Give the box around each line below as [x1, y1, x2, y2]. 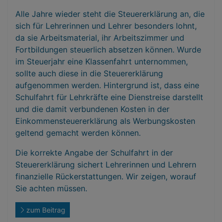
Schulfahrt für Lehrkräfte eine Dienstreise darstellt [15, 92, 203, 102]
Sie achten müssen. [15, 183, 87, 193]
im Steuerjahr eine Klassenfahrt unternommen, [15, 56, 188, 66]
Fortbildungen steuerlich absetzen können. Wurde [15, 45, 201, 55]
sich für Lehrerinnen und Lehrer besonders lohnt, [15, 21, 197, 31]
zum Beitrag [24, 206, 65, 214]
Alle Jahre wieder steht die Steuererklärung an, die [15, 9, 205, 19]
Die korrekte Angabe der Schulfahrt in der [15, 148, 173, 158]
